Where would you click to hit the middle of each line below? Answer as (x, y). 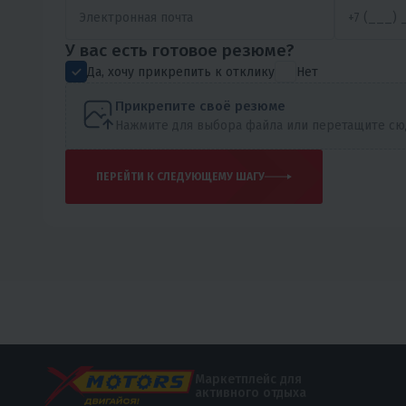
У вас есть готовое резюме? (180, 50)
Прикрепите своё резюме (200, 106)
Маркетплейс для (249, 380)
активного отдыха (251, 393)
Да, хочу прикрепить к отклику (181, 72)
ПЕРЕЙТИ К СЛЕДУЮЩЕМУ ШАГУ (211, 176)
